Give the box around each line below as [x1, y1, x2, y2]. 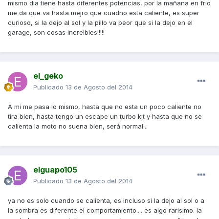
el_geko [33, 71, 63, 81]
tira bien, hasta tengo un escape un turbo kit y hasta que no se [8, 112, 202, 121]
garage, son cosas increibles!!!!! [8, 28, 105, 37]
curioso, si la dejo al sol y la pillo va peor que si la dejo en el [8, 19, 193, 27]
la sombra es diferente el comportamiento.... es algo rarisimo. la [8, 206, 202, 215]
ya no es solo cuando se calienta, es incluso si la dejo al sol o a [8, 197, 204, 205]
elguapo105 [33, 165, 77, 175]
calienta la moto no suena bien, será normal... [8, 122, 148, 131]
